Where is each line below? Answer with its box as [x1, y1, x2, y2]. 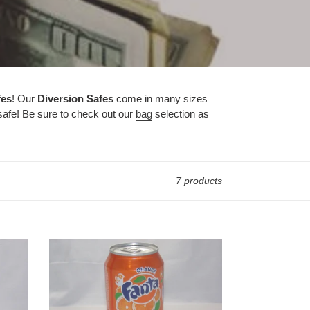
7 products [176, 175, 222, 186]
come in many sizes [116, 93, 208, 104]
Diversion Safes [35, 93, 116, 104]
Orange [48, 255, 82, 266]
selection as [152, 108, 209, 120]
